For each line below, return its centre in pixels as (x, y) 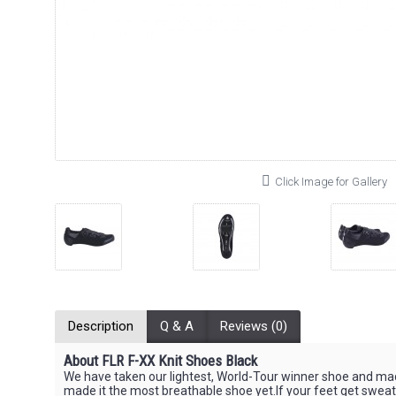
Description (101, 326)
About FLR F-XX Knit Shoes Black (160, 361)
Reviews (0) (254, 326)
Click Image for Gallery (331, 182)
